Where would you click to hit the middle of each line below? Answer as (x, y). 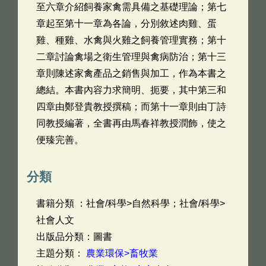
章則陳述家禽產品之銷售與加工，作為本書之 (131, 73)
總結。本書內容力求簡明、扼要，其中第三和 (131, 90)
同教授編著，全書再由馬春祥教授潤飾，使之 (131, 123)
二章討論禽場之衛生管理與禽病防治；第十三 (131, 57)
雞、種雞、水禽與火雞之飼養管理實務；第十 (131, 40)
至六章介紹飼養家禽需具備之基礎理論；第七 (131, 7)
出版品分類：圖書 (74, 237)
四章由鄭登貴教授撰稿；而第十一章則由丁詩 (131, 107)
